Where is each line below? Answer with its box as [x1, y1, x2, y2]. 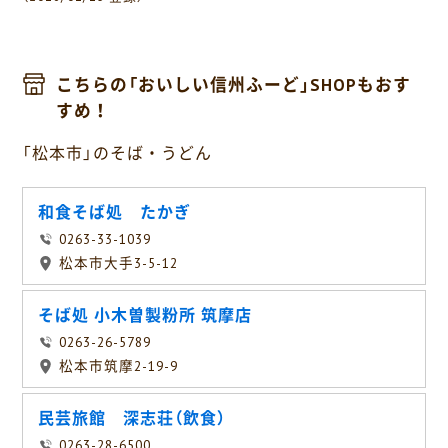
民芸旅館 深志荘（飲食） [38, 408, 226, 429]
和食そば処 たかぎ [38, 202, 192, 223]
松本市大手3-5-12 [59, 254, 178, 273]
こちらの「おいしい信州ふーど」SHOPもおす [56, 74, 411, 97]
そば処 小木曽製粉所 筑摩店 [38, 305, 252, 326]
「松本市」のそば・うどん [22, 143, 212, 164]
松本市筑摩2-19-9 [59, 357, 178, 376]
